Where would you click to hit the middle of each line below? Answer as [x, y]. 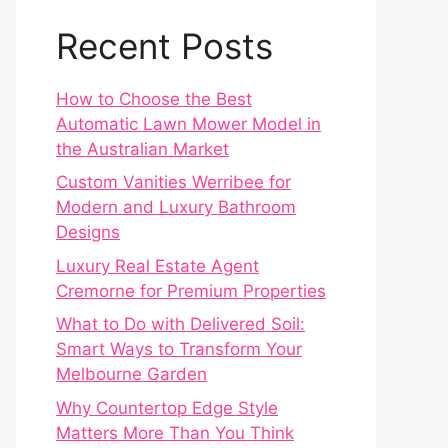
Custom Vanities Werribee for [173, 182]
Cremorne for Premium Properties [191, 290]
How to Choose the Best [154, 98]
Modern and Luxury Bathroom [176, 207]
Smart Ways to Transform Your [179, 349]
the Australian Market [142, 148]
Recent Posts [164, 45]
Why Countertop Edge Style [167, 407]
